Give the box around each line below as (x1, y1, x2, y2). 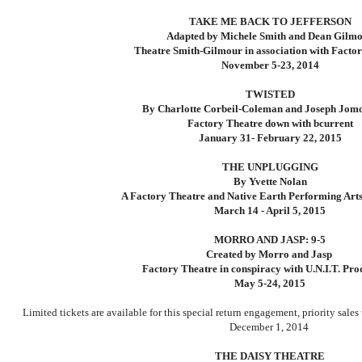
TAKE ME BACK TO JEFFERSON (188, 15, 351, 28)
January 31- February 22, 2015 (198, 132, 342, 145)
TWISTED (245, 88, 295, 101)
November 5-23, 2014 (221, 59, 319, 72)
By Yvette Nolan (233, 175, 307, 188)
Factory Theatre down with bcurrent (187, 117, 353, 130)
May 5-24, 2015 (234, 277, 305, 290)
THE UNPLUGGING (221, 161, 318, 174)
